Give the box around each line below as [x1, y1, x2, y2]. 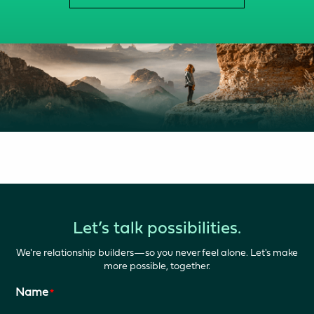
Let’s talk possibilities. [73, 220, 241, 238]
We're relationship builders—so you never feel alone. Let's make [16, 246, 298, 258]
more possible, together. [104, 259, 210, 271]
